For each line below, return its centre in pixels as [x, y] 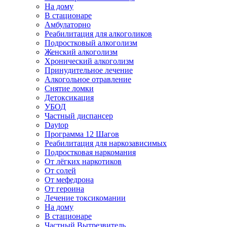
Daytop [56, 125]
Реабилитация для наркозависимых [106, 143]
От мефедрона [69, 180]
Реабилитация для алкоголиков [98, 34]
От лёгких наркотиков [83, 161]
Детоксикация [69, 98]
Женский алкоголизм [81, 52]
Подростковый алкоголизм [91, 43]
